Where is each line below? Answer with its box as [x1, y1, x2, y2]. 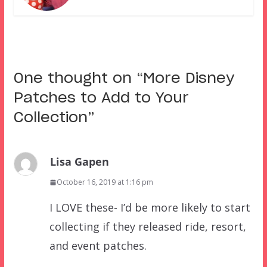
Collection [13, 111, 88, 126]
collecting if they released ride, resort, [49, 219, 246, 234]
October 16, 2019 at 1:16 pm [56, 177, 153, 188]
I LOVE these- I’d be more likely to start [49, 200, 250, 215]
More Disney [142, 72, 234, 86]
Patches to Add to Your [13, 91, 189, 106]
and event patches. [49, 238, 147, 253]
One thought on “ [13, 72, 143, 86]
